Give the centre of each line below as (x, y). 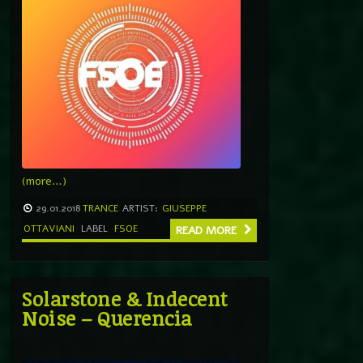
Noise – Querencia (107, 318)
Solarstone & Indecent (125, 298)
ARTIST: (140, 208)
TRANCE (100, 208)
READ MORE (208, 230)
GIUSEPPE (184, 208)
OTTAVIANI (49, 228)
